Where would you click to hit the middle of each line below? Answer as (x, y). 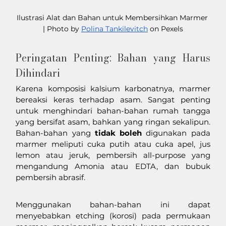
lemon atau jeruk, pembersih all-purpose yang (113, 155)
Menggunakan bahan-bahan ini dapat (113, 204)
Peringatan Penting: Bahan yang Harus (113, 58)
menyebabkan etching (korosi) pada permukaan (113, 215)
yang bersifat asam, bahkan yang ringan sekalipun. (113, 122)
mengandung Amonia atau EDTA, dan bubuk (113, 166)
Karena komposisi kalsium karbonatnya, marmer (113, 88)
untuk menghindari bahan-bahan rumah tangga (113, 110)
